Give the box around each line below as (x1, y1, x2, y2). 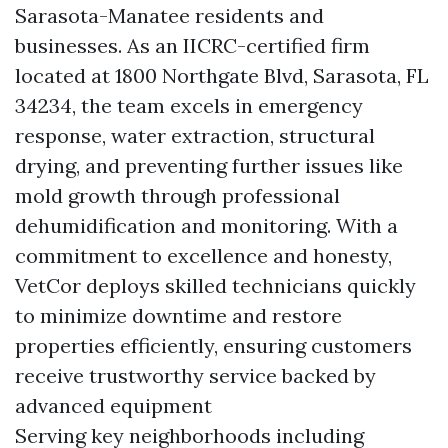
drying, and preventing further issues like (15, 153, 403, 178)
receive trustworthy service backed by (15, 363, 376, 388)
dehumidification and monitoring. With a (15, 213, 398, 238)
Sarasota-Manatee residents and (15, 3, 324, 28)
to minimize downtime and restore (15, 303, 342, 328)
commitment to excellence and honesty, (15, 243, 392, 268)
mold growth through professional (15, 183, 340, 208)
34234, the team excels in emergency (15, 93, 363, 118)
